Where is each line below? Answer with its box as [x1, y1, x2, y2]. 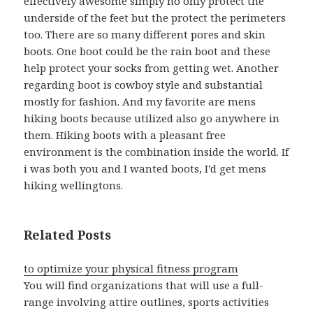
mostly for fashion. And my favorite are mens [24, 94, 256, 109]
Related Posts [24, 226, 112, 244]
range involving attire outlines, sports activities [24, 295, 270, 310]
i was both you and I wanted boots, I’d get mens [24, 161, 267, 176]
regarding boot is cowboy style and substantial [24, 78, 263, 92]
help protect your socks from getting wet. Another [24, 61, 279, 75]
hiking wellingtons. [24, 178, 124, 193]
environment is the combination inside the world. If [24, 145, 289, 159]
